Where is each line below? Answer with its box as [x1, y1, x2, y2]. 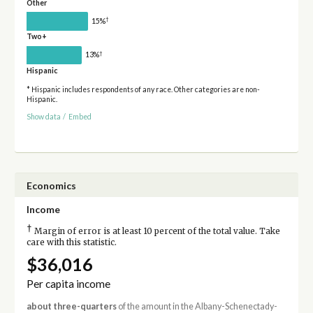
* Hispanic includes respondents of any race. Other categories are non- [26, 85, 260, 94]
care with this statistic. [26, 237, 117, 247]
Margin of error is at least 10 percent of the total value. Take [31, 226, 280, 236]
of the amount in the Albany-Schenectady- [116, 300, 277, 312]
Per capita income [26, 277, 110, 290]
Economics [26, 179, 76, 191]
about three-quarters [26, 300, 117, 312]
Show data [26, 112, 61, 121]
